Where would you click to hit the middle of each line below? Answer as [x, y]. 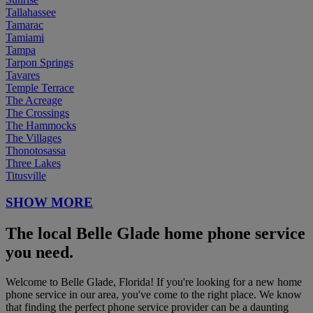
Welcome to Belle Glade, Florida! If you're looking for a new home [154, 282]
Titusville [26, 175]
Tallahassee [31, 12]
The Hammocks [41, 125]
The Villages [34, 138]
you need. [39, 253]
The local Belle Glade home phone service [155, 234]
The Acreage [34, 100]
